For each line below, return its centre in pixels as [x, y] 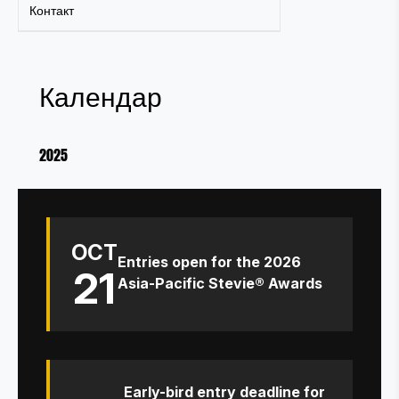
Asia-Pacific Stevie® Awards [220, 283]
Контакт [52, 10]
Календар [101, 97]
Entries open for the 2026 [209, 261]
